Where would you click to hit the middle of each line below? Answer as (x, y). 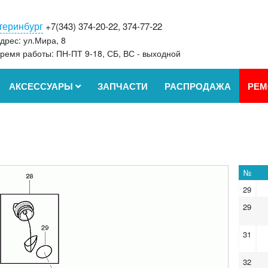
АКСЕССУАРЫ (42, 86)
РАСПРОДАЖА (198, 86)
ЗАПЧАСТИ (123, 86)
